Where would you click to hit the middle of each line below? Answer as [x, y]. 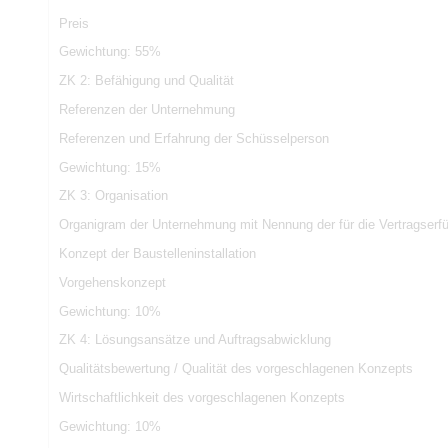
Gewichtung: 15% [109, 167]
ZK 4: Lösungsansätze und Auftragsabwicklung [194, 340]
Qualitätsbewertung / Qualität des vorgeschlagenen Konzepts [235, 369]
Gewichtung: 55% [109, 52]
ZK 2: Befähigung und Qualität [146, 81]
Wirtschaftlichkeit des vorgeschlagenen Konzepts [201, 397]
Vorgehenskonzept [112, 282]
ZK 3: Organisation [113, 196]
